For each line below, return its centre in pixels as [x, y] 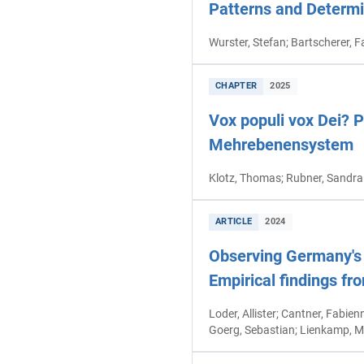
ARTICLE [234, 222]
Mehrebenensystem [281, 144]
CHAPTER [236, 86]
